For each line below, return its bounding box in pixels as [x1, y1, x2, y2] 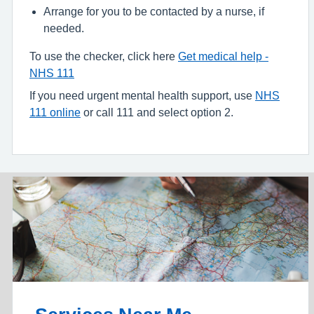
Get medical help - [178, 50, 268, 62]
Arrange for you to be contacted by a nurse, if [43, 6, 264, 18]
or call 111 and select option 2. [81, 107, 233, 118]
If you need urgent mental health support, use [29, 90, 255, 102]
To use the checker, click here [29, 50, 178, 62]
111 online [29, 107, 81, 118]
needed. [43, 22, 84, 34]
